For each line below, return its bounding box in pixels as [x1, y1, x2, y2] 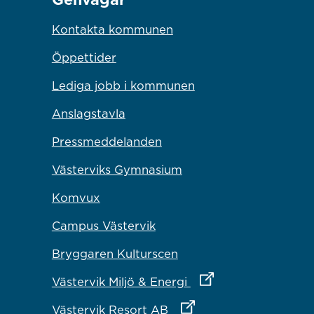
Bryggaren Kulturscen [51, 247, 178, 261]
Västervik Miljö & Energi [51, 275, 191, 289]
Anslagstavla [51, 107, 125, 121]
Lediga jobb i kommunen [51, 78, 195, 93]
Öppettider [51, 50, 116, 65]
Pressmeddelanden [51, 135, 162, 149]
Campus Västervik [51, 219, 156, 233]
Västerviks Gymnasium [51, 163, 182, 177]
